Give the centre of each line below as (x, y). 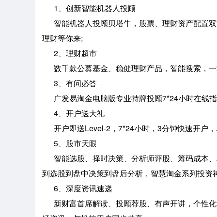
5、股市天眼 (70, 143)
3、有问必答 (70, 83)
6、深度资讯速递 (77, 188)
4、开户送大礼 (73, 113)
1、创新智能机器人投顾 (89, 8)
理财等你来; (62, 38)
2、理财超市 (70, 53)
